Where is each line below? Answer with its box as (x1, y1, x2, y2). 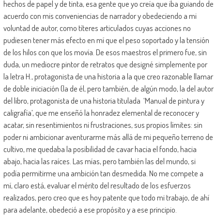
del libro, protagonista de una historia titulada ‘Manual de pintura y (3, 95, 204, 106)
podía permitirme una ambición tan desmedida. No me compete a (3, 168, 203, 178)
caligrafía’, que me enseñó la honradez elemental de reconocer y (3, 107, 199, 118)
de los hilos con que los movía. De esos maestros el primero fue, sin (3, 46, 207, 57)
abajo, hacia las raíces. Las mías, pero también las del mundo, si (3, 155, 196, 166)
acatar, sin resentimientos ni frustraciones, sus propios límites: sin (3, 119, 202, 130)
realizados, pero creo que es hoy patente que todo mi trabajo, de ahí (3, 192, 209, 202)
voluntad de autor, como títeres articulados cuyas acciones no (3, 22, 191, 33)
